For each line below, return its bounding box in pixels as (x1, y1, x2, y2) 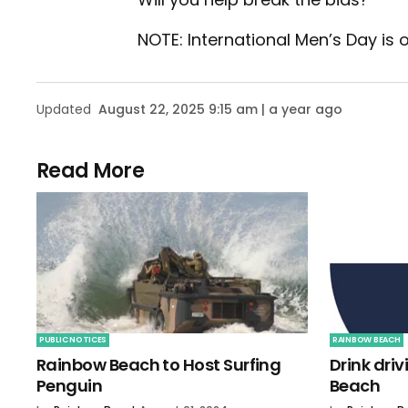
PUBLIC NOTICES (39, 334, 107, 346)
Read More (36, 156, 145, 185)
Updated (36, 99, 91, 118)
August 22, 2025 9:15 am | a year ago (98, 99, 342, 118)
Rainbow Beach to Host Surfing (36, 353, 281, 377)
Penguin (36, 374, 103, 398)
